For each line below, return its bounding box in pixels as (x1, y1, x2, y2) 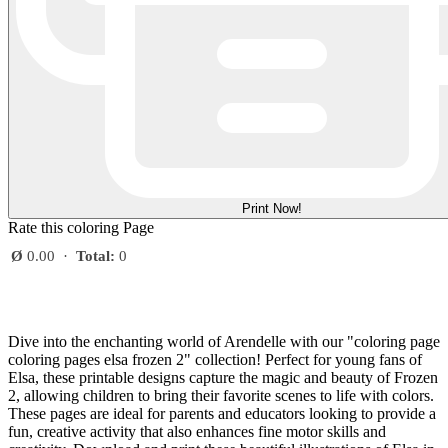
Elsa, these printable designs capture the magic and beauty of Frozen (8, 369, 438, 387)
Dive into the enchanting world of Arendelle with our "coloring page (8, 333, 440, 351)
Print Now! (242, 201, 302, 217)
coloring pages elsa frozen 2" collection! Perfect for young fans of (8, 351, 422, 369)
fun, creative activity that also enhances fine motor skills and (8, 423, 386, 441)
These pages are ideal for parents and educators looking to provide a (8, 405, 436, 423)
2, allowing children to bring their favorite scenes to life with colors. (8, 387, 434, 405)
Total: (76, 247, 115, 265)
